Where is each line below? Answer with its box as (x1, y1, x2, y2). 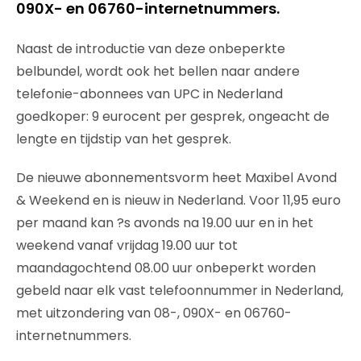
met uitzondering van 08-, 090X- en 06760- (16, 303, 292, 322)
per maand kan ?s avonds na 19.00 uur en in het (16, 213, 313, 232)
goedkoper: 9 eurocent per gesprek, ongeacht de (16, 106, 330, 126)
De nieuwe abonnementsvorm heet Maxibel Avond (16, 168, 337, 187)
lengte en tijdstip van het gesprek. (16, 129, 231, 148)
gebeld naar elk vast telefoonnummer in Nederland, (16, 280, 343, 300)
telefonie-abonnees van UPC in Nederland (16, 84, 283, 103)
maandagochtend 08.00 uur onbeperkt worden (16, 258, 316, 277)
